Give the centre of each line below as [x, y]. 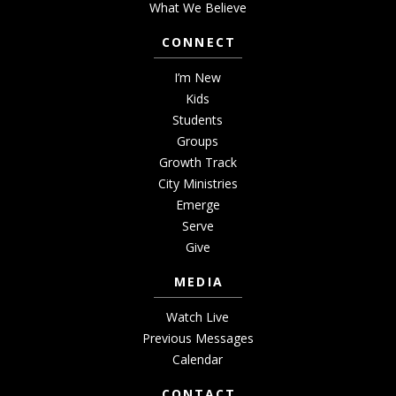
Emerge [198, 205]
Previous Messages [198, 339]
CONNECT [199, 42]
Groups [198, 141]
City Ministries [198, 184]
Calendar [198, 360]
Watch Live [198, 317]
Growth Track [198, 163]
